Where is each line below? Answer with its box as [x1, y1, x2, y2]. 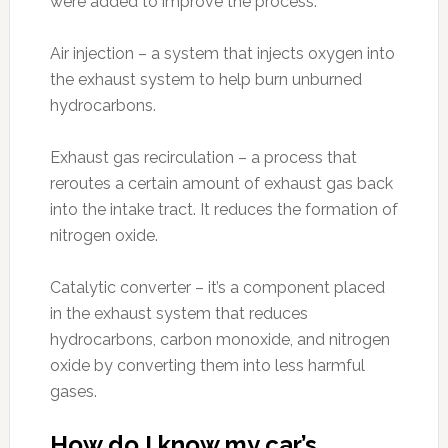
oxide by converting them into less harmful [49, 356, 365, 375]
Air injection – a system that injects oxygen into [49, 44, 395, 63]
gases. [49, 382, 97, 401]
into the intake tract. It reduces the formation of [49, 200, 398, 219]
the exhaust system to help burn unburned [49, 70, 362, 89]
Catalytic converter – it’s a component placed [49, 278, 385, 297]
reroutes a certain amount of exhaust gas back [49, 174, 393, 193]
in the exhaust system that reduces [49, 304, 308, 323]
